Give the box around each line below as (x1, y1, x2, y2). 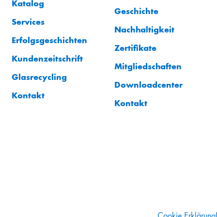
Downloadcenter (114, 78, 183, 90)
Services (12, 15, 45, 27)
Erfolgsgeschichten (12, 34, 87, 46)
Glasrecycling (12, 71, 67, 82)
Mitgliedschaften (114, 60, 182, 72)
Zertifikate (114, 42, 156, 53)
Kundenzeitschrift (12, 52, 83, 64)
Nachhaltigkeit (114, 23, 174, 35)
